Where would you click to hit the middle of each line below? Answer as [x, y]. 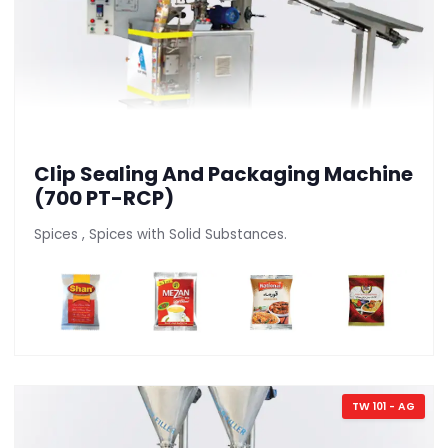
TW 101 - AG [383, 406]
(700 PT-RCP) [104, 197]
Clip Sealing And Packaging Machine [223, 173]
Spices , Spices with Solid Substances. [160, 234]
